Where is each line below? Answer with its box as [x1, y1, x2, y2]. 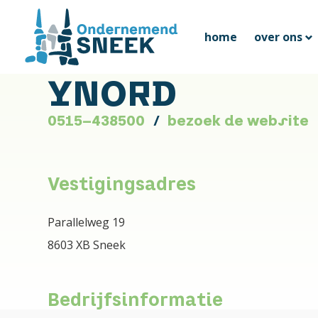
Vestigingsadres [48, 173, 197, 194]
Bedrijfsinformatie [48, 289, 224, 309]
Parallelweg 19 [48, 214, 126, 230]
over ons [253, 28, 302, 45]
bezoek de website [168, 111, 309, 129]
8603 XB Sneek [48, 236, 126, 253]
